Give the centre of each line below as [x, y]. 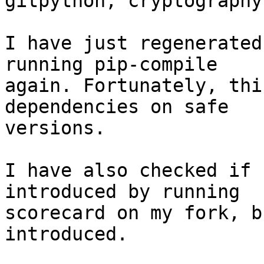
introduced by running [122, 192]
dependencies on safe [117, 107]
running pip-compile [111, 65]
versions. [55, 128]
